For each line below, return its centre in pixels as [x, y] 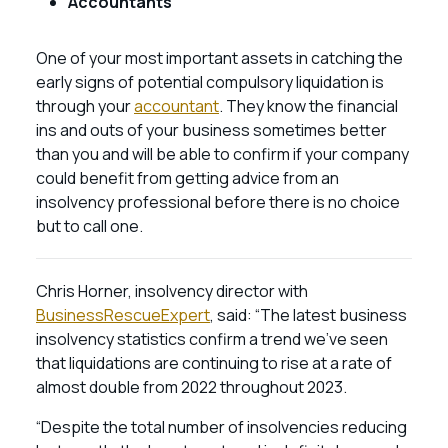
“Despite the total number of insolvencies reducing [221, 427]
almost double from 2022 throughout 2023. [193, 387]
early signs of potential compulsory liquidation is [210, 82]
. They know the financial [308, 106]
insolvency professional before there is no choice [218, 202]
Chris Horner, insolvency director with [172, 291]
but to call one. [89, 226]
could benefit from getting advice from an [187, 178]
